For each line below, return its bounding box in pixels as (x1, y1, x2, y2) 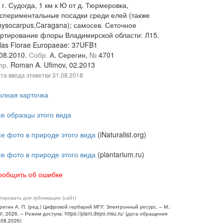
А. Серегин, (50, 50, 90, 60)
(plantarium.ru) (96, 149, 144, 159)
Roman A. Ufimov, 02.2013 (10, 60, 95, 70)
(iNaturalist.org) (96, 129, 146, 139)
